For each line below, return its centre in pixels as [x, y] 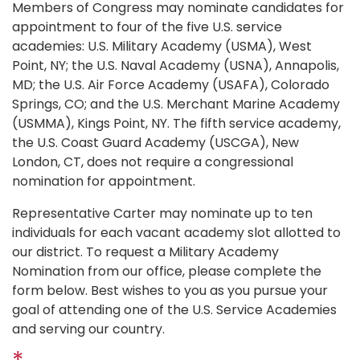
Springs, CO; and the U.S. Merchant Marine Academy [176, 104]
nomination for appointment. [104, 182]
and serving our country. [88, 329]
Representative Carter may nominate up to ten [162, 214]
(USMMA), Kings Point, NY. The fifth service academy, [176, 124]
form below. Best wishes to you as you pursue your [170, 291]
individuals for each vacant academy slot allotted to [176, 233]
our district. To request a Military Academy [145, 252]
